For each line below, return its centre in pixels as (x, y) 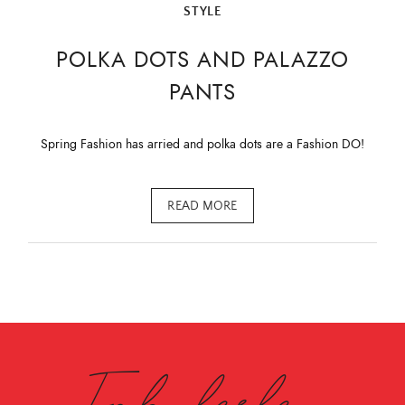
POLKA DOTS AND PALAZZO (202, 60)
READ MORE (202, 206)
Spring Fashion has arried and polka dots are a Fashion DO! (202, 145)
